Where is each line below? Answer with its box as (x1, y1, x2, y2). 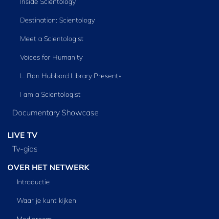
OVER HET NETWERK (7, 162, 89, 173)
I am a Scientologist (20, 89, 81, 99)
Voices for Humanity (20, 52, 83, 62)
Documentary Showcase (12, 107, 99, 117)
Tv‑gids (12, 144, 38, 154)
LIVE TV (7, 130, 38, 140)
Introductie (17, 177, 50, 187)
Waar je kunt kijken (17, 196, 77, 205)
